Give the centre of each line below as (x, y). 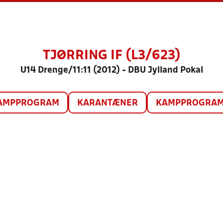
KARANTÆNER (107, 103)
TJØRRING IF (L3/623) (111, 56)
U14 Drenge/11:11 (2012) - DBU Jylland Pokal (111, 70)
